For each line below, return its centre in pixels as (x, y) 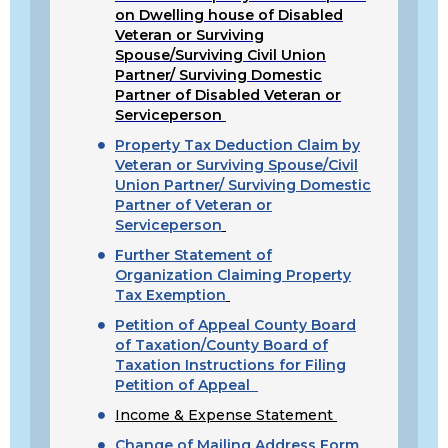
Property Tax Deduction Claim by (237, 145)
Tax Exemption (170, 295)
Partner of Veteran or (193, 205)
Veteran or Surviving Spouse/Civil (236, 165)
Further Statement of (193, 255)
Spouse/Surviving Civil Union (220, 55)
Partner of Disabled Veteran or (228, 95)
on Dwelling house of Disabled (229, 15)
